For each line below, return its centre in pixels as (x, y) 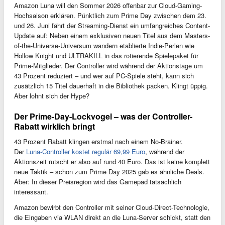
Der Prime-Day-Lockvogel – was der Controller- (103, 116)
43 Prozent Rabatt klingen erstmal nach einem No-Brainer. (98, 141)
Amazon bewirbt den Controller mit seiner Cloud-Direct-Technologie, (112, 207)
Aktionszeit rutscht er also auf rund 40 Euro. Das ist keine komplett (112, 161)
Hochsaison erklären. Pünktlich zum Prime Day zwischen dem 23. (110, 15)
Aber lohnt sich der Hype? (52, 95)
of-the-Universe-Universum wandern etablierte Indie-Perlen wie (104, 45)
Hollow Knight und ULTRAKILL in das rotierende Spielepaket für (106, 55)
